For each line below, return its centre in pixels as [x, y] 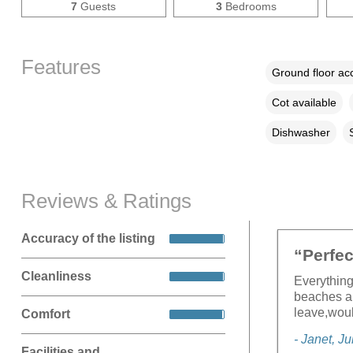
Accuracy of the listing [88, 239]
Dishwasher [301, 132]
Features [61, 67]
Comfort [45, 314]
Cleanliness [56, 277]
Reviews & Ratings [106, 201]
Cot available [304, 102]
